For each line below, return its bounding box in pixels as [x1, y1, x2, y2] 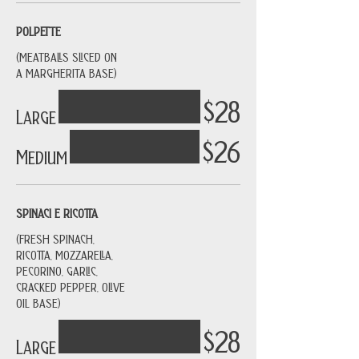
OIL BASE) [16, 292, 61, 312]
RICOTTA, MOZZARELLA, [16, 244, 113, 264]
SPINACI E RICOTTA [16, 203, 98, 222]
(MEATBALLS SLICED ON [16, 46, 117, 66]
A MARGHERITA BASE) [16, 63, 117, 82]
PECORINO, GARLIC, [16, 260, 98, 280]
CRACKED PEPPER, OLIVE [16, 276, 125, 296]
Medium [16, 140, 67, 171]
